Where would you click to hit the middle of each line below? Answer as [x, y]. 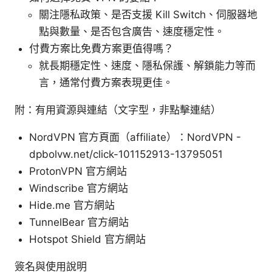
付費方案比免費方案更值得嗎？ [101, 48]
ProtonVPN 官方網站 [78, 171]
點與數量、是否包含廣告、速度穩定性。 [132, 31]
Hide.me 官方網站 [72, 205]
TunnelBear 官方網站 [79, 222]
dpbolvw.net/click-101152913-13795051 [126, 154]
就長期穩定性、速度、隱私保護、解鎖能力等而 [147, 65]
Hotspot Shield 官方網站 [87, 239]
